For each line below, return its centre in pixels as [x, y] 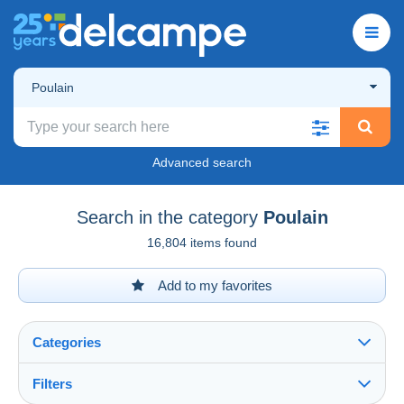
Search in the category [167, 217]
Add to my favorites [214, 285]
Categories [67, 342]
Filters [52, 383]
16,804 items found [202, 242]
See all [58, 394]
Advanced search [202, 162]
